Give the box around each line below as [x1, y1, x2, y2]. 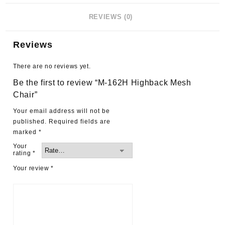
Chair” [13, 90, 38, 99]
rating [13, 150, 33, 157]
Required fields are [49, 118, 110, 125]
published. [13, 118, 47, 125]
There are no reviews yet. [13, 63, 91, 70]
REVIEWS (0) [88, 13, 133, 21]
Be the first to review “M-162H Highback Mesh [13, 78, 191, 87]
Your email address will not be [13, 107, 110, 115]
